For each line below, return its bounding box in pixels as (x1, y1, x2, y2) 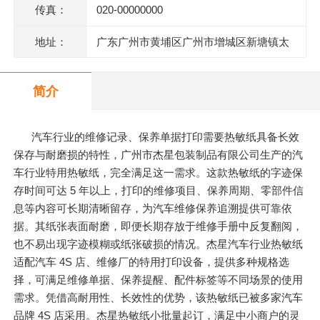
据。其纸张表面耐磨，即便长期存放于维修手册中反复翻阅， (14, 220, 304, 233)
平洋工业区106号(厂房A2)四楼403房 (96, 67, 269, 80)
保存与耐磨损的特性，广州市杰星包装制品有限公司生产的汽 (14, 149, 304, 161)
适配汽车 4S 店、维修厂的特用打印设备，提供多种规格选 (14, 256, 290, 269)
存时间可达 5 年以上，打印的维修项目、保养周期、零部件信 (14, 184, 304, 197)
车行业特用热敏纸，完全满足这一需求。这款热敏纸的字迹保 (14, 166, 304, 179)
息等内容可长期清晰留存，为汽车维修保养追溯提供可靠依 (14, 202, 293, 215)
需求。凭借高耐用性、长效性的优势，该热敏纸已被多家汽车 (14, 291, 304, 304)
